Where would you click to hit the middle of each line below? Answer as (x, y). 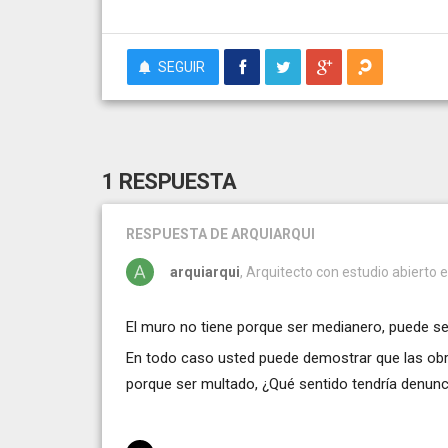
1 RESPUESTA (169, 181)
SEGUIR (181, 66)
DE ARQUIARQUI (262, 233)
